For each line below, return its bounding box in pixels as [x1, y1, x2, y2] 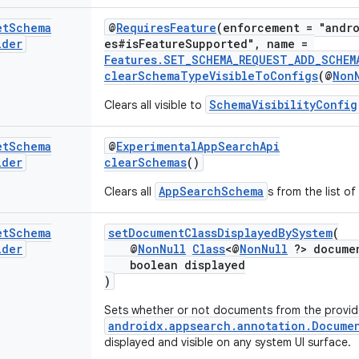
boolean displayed [104, 257, 245, 272]
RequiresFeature [116, 20, 216, 35]
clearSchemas [104, 155, 187, 170]
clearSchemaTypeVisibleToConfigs [104, 68, 318, 83]
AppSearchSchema [159, 184, 264, 199]
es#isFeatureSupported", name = [104, 36, 314, 51]
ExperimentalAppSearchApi [116, 139, 280, 154]
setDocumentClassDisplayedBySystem [108, 225, 333, 240]
